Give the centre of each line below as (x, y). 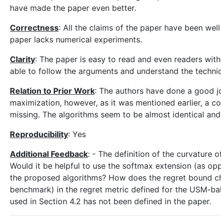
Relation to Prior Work (52, 91)
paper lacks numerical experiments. (76, 39)
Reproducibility (39, 134)
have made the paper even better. (73, 8)
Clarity (22, 59)
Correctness (34, 28)
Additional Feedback (49, 154)
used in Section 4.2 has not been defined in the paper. (110, 201)
